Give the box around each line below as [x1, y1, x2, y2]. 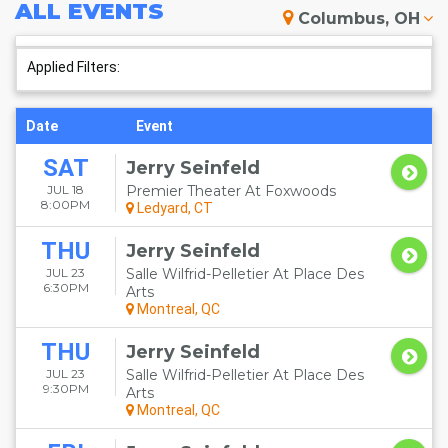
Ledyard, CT [134, 200, 213, 216]
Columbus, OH [298, 9, 420, 28]
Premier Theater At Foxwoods [126, 182, 336, 200]
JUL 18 [47, 182, 84, 197]
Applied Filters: [27, 59, 120, 75]
